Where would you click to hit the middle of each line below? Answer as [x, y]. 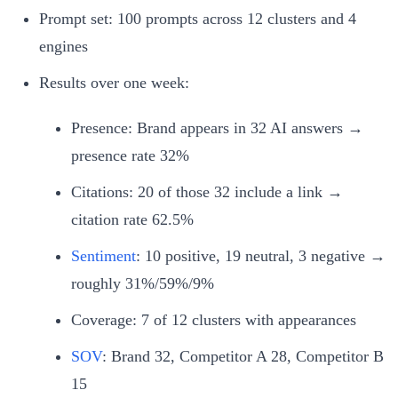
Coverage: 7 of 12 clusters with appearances [214, 319]
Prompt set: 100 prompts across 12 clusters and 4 [198, 18]
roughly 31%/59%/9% [143, 283]
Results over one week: [114, 82]
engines [64, 46]
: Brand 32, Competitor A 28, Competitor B [243, 356]
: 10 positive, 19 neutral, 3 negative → [261, 255]
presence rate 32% [130, 155]
